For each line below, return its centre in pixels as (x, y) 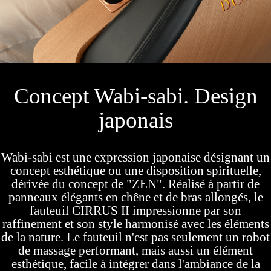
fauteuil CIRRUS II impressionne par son (135, 211)
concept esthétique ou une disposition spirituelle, (135, 171)
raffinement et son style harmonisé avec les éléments (135, 224)
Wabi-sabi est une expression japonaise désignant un (135, 158)
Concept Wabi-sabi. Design (135, 96)
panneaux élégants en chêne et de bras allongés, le (135, 198)
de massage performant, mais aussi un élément (135, 251)
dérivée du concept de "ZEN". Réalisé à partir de (135, 184)
